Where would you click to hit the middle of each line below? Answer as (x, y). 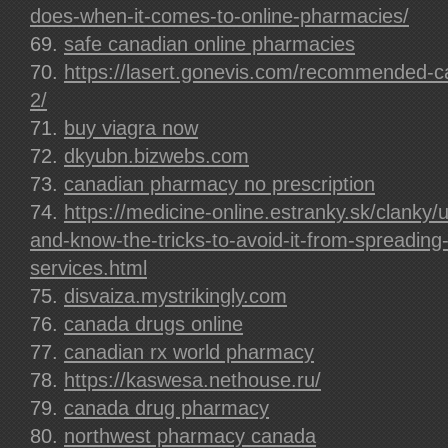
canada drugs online (153, 324)
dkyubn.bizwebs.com (156, 156)
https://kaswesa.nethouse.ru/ (192, 380)
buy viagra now (131, 128)
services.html (88, 268)
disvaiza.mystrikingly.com (175, 296)
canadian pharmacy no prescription (219, 184)
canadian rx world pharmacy (189, 352)
